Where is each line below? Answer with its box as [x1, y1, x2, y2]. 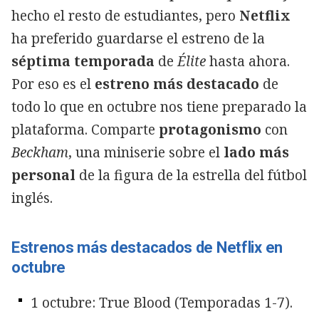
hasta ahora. [206, 51, 290, 70]
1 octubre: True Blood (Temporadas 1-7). [31, 293, 293, 312]
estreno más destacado [95, 74, 259, 93]
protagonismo [159, 120, 261, 139]
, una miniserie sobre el [68, 142, 224, 162]
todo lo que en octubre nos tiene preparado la [11, 97, 307, 116]
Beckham [11, 142, 68, 162]
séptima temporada [11, 51, 155, 70]
